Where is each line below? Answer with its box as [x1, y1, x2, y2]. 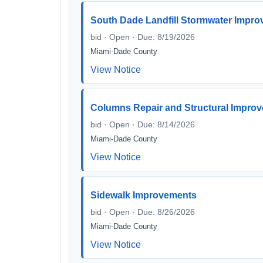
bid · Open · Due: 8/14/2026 [90, 120, 195, 129]
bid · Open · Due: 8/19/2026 [90, 32, 195, 42]
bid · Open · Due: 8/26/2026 [90, 207, 195, 217]
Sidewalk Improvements [90, 190, 197, 200]
